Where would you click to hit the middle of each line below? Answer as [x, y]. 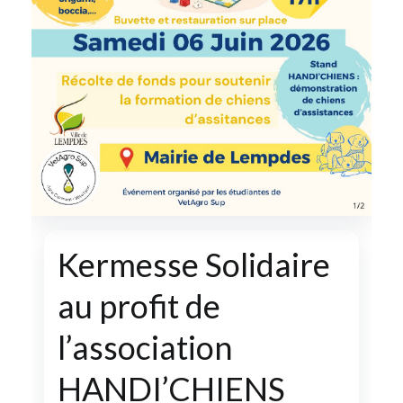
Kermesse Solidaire [193, 264]
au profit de [139, 305]
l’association [145, 347]
